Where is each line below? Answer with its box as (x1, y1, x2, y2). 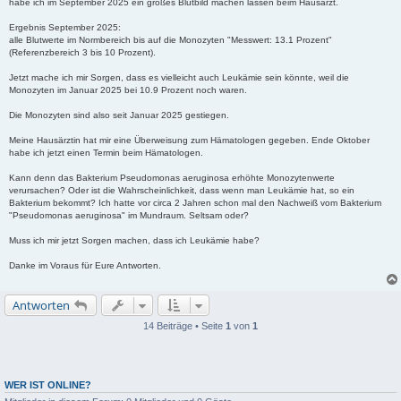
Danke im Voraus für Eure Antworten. (9, 260, 161, 271)
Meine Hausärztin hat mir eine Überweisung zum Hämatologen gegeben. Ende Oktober (9, 135, 370, 146)
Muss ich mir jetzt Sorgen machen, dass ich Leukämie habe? (9, 235, 260, 246)
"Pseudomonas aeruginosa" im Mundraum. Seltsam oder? (9, 210, 249, 221)
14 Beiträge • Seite (143, 320, 226, 332)
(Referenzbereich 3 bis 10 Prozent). (9, 47, 156, 58)
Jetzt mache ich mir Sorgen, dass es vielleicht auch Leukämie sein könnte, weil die (9, 73, 349, 83)
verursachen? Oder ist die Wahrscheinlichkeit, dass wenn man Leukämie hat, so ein (9, 185, 354, 196)
